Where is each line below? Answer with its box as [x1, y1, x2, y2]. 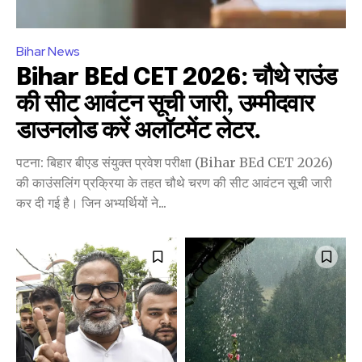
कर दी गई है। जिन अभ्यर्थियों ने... [16, 194, 166, 211]
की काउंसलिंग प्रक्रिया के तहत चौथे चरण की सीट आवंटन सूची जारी [16, 174, 332, 191]
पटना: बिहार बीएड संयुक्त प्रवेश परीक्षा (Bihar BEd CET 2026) [16, 154, 333, 170]
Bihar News [16, 42, 80, 60]
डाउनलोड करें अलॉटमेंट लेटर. [16, 118, 260, 144]
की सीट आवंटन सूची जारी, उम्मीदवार [16, 91, 314, 117]
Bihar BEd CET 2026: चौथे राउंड [16, 65, 336, 90]
